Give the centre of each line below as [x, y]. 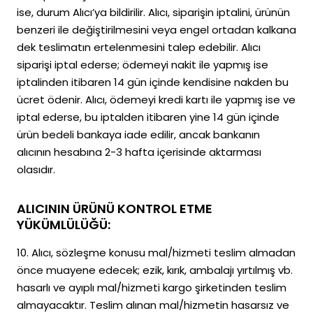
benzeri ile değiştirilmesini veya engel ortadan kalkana [156, 30]
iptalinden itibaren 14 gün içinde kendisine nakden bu [153, 82]
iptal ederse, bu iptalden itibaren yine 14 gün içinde [148, 117]
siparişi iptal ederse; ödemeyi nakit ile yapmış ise [143, 65]
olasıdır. [36, 169]
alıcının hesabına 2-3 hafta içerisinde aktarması [139, 152]
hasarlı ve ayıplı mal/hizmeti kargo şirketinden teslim [152, 287]
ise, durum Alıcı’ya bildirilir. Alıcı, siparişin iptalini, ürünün [153, 12]
